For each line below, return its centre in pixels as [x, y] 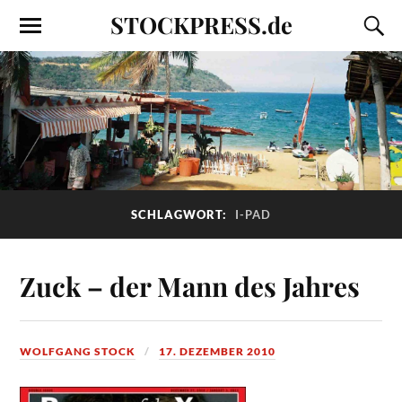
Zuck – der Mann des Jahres [190, 285]
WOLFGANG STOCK [78, 351]
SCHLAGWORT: [181, 215]
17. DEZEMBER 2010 [218, 351]
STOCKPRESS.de [201, 24]
